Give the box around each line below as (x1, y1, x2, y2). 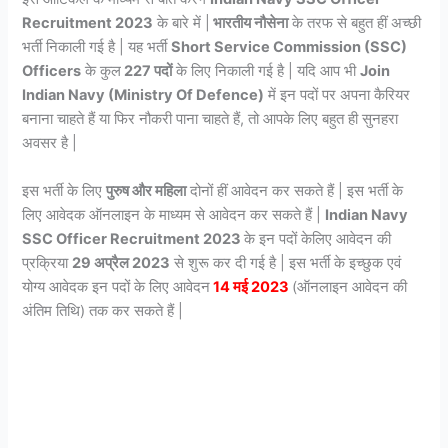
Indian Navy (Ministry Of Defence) (22, 86, 265, 105)
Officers (22, 62, 82, 81)
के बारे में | (153, 14, 211, 33)
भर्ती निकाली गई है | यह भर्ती (22, 38, 172, 57)
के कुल (81, 62, 122, 81)
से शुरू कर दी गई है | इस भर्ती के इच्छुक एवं (170, 253, 402, 272)
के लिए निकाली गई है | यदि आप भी (172, 62, 361, 81)
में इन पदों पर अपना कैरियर (264, 86, 411, 105)
